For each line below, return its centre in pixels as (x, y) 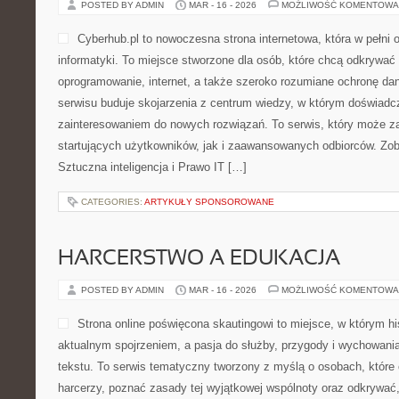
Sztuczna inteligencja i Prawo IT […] (152, 167)
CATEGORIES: (113, 202)
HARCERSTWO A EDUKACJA (199, 259)
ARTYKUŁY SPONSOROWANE (209, 202)
